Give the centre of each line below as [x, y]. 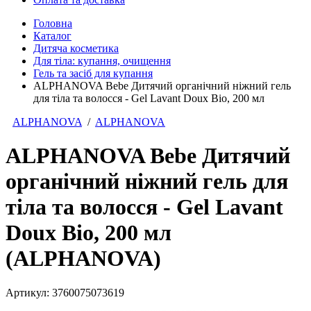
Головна [53, 23]
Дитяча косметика [76, 48]
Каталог [52, 35]
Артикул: [29, 292]
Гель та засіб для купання [93, 73]
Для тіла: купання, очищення [102, 60]
